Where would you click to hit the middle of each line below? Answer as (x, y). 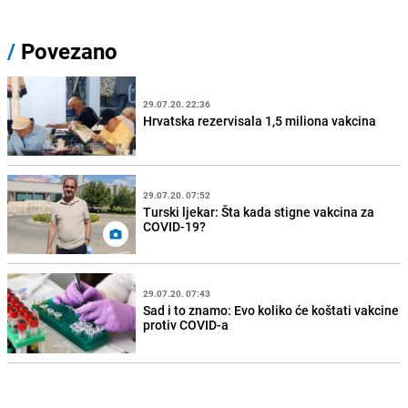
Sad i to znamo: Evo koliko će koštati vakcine (271, 310)
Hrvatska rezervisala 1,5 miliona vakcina (260, 120)
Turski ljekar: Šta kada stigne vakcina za (259, 211)
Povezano (66, 51)
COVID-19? (175, 226)
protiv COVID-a (186, 325)
